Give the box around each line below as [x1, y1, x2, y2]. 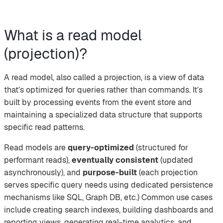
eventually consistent [72, 155, 158, 166]
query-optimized [68, 142, 134, 153]
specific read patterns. [4, 122, 85, 133]
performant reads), [4, 155, 72, 166]
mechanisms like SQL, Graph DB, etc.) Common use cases [4, 192, 213, 203]
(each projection [137, 167, 198, 178]
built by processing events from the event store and [4, 97, 192, 108]
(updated [158, 155, 193, 166]
